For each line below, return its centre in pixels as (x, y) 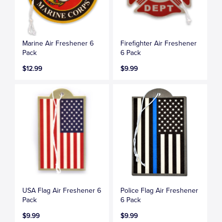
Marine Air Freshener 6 (58, 43)
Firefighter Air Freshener (159, 43)
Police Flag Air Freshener (160, 190)
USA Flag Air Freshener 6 (62, 190)
